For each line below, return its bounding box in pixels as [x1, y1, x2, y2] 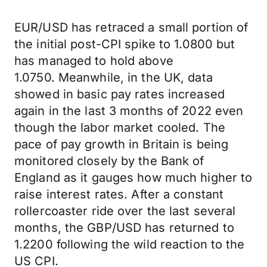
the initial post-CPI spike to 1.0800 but [14, 37, 235, 51]
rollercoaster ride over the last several [14, 204, 236, 218]
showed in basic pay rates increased [14, 87, 225, 101]
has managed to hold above [14, 54, 173, 68]
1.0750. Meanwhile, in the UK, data [14, 70, 213, 85]
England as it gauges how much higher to [14, 170, 253, 185]
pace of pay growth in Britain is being [14, 137, 229, 151]
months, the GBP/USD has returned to [14, 221, 234, 235]
